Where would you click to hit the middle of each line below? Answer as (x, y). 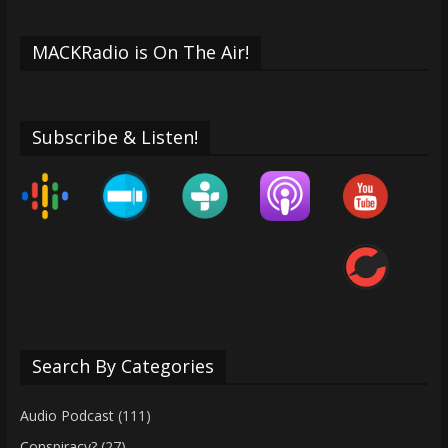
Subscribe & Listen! (114, 136)
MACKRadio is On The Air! (140, 51)
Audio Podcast (66, 415)
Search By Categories (122, 365)
